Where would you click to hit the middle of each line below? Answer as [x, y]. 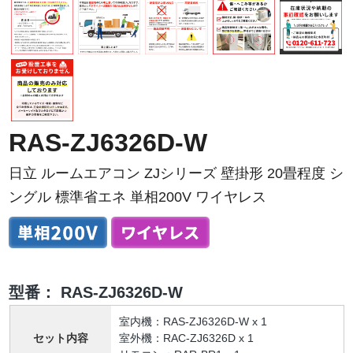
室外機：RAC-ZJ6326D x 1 [186, 338]
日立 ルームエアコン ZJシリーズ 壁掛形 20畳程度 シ [176, 174]
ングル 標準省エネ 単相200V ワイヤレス [138, 197]
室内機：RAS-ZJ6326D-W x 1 [193, 322]
